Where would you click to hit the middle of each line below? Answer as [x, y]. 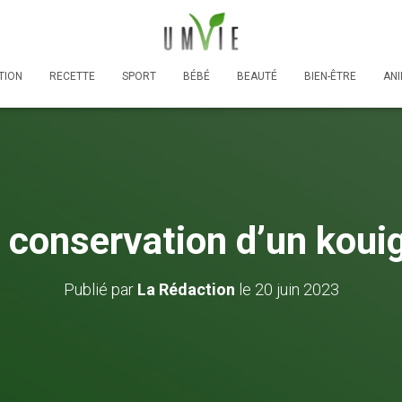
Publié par [100, 289]
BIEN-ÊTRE [330, 76]
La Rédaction [186, 289]
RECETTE [72, 76]
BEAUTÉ [257, 76]
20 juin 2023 [297, 289]
